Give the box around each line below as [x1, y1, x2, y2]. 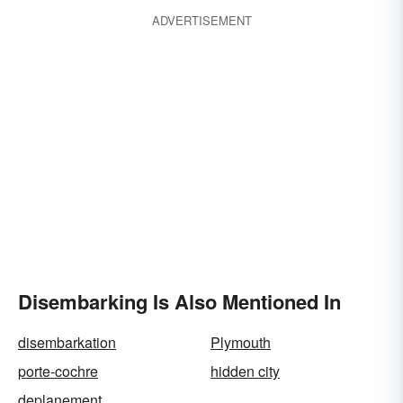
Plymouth [210, 332, 271, 353]
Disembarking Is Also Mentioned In [18, 287, 341, 316]
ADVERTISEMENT [151, 12, 252, 29]
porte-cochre [18, 361, 98, 381]
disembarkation [18, 332, 116, 353]
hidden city [210, 361, 280, 381]
